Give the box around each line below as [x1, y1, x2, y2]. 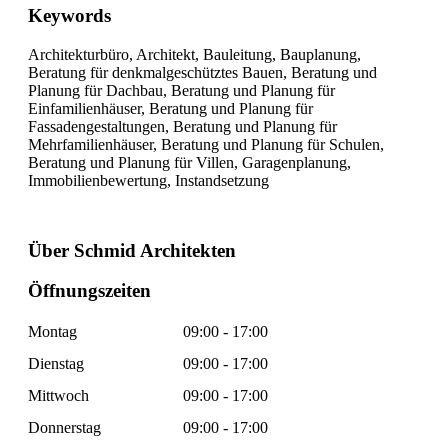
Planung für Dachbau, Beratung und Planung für [28, 81, 335, 99]
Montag [28, 323, 77, 341]
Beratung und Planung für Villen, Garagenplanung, [28, 153, 351, 171]
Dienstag [28, 355, 84, 373]
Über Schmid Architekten [28, 239, 236, 261]
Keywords [28, 5, 111, 27]
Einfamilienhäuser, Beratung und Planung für [28, 99, 313, 117]
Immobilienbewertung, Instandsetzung [28, 171, 269, 189]
